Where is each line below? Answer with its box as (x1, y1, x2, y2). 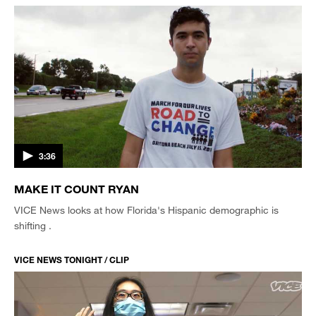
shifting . (14, 219, 51, 231)
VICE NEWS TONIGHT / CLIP (14, 253, 129, 265)
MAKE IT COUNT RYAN (14, 181, 139, 195)
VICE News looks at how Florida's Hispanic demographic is (14, 203, 279, 216)
